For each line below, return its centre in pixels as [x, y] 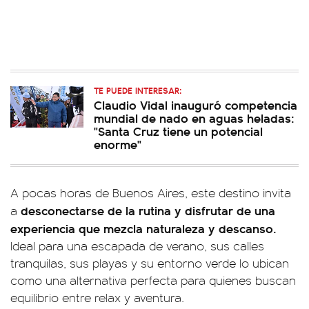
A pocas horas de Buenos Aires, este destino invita [151, 192]
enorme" [118, 144]
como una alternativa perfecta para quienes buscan [153, 280]
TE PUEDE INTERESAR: [138, 90]
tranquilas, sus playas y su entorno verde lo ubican [150, 263]
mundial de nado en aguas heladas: [194, 118]
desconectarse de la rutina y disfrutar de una [146, 210]
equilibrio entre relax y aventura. [97, 297]
